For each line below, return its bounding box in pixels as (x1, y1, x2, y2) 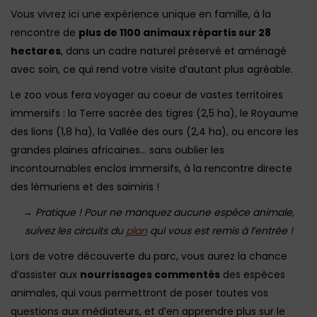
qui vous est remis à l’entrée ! (146, 224, 293, 238)
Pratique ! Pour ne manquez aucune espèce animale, (33, 205, 294, 219)
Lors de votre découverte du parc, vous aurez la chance (11, 249, 287, 263)
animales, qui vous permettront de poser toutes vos (11, 286, 268, 300)
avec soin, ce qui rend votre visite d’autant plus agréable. (11, 62, 293, 76)
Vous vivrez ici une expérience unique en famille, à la (11, 7, 271, 21)
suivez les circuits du (24, 224, 126, 238)
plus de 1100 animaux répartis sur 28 (79, 25, 271, 40)
